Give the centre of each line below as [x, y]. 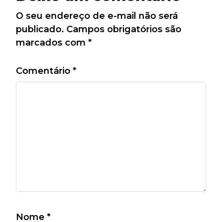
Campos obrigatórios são [124, 29]
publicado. [40, 29]
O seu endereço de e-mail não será [97, 16]
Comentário [44, 71]
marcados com [52, 42]
